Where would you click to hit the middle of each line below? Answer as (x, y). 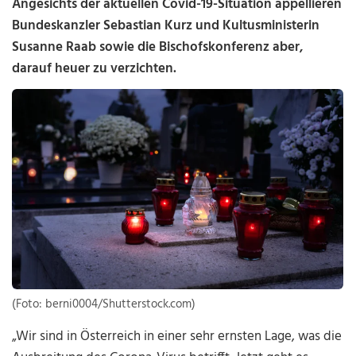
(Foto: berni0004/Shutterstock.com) (104, 305)
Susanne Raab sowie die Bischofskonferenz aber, (158, 47)
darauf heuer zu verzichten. (95, 69)
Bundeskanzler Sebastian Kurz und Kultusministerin (166, 26)
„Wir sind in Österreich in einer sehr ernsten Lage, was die (177, 337)
